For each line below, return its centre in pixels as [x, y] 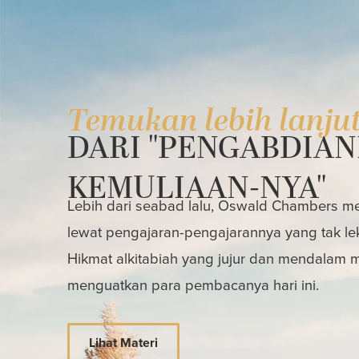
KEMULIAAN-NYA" [197, 189]
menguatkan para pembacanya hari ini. [193, 285]
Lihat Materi [123, 343]
